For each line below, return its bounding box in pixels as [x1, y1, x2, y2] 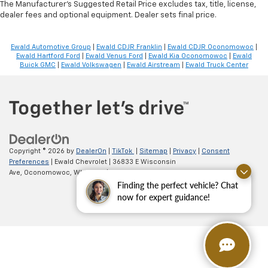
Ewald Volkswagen [61, 61, 121, 68]
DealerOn [76, 148, 106, 155]
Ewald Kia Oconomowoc [148, 52, 227, 59]
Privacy [173, 148, 196, 155]
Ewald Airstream [127, 61, 180, 68]
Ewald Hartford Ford [16, 52, 80, 59]
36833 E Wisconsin [111, 159, 176, 166]
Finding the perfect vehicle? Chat [117, 180, 238, 190]
